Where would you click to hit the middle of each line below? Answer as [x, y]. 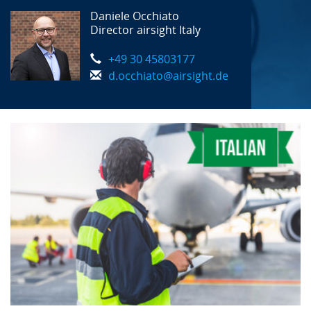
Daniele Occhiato [135, 16]
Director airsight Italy [145, 30]
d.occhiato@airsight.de [168, 76]
